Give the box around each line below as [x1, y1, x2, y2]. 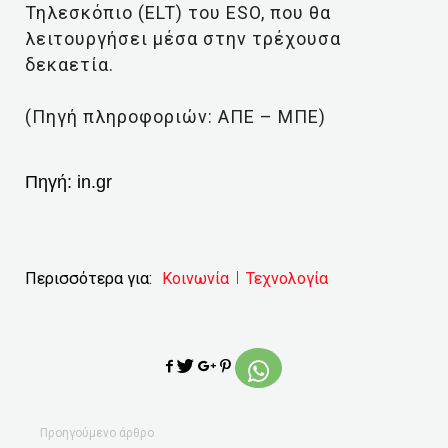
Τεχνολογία [246, 269, 328, 288]
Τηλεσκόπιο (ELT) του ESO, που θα [25, 2, 331, 23]
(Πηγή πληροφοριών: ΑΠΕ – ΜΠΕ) [25, 106, 326, 127]
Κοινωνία [162, 269, 229, 288]
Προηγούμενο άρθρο [40, 426, 154, 440]
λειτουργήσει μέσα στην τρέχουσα [25, 28, 341, 49]
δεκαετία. [25, 54, 114, 75]
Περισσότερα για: [25, 269, 152, 288]
